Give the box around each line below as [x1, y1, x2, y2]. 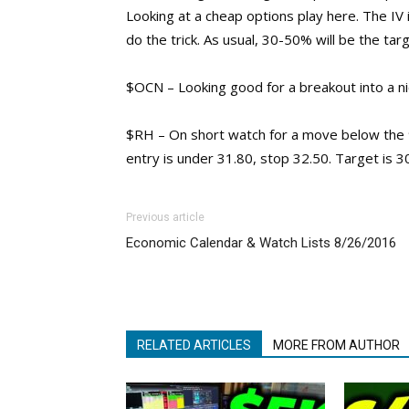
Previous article [126, 211, 204, 224]
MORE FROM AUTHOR [273, 338, 400, 352]
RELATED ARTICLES [137, 338, 251, 352]
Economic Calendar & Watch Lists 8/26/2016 [126, 235, 396, 251]
